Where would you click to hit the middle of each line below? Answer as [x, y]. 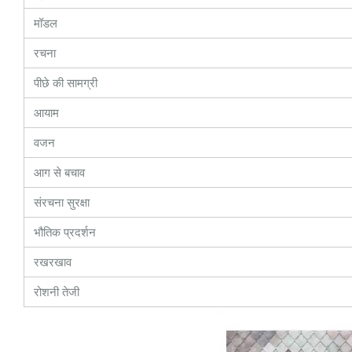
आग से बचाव [59, 172]
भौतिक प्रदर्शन [65, 232]
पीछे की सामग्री [66, 83]
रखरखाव [53, 262]
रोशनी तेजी [57, 292]
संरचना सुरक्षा [62, 202]
